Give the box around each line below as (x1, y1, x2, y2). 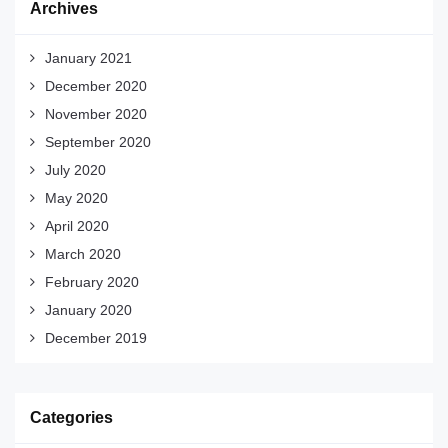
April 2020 (45, 218, 109, 235)
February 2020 (45, 274, 139, 291)
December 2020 (45, 78, 147, 95)
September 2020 (45, 134, 151, 151)
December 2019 (45, 330, 147, 347)
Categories (30, 409, 113, 427)
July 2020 (45, 162, 106, 179)
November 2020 (45, 106, 147, 123)
